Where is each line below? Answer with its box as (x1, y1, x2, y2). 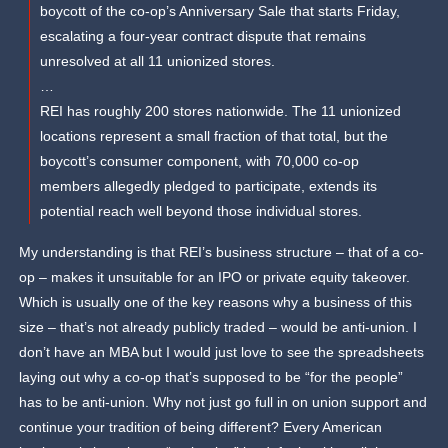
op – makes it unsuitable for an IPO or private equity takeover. (19, 269, 411, 286)
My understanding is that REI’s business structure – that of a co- (19, 244, 425, 261)
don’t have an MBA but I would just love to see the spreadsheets (19, 344, 425, 361)
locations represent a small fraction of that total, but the (40, 128, 389, 145)
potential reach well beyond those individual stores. (40, 203, 363, 220)
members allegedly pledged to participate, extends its (40, 178, 378, 195)
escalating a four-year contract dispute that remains (40, 28, 367, 45)
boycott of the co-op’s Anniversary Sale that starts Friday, (40, 3, 401, 20)
